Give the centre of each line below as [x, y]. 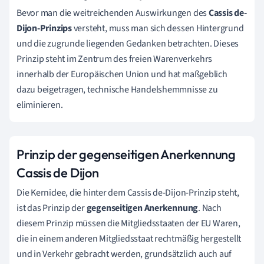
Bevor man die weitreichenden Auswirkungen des [113, 13]
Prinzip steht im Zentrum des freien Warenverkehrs [115, 59]
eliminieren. [40, 105]
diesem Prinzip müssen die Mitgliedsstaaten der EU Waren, [128, 223]
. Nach [210, 208]
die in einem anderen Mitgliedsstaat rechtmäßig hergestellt [129, 238]
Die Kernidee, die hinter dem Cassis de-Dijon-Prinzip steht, [128, 192]
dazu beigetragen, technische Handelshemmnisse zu [117, 89]
